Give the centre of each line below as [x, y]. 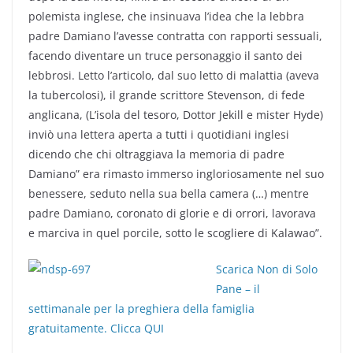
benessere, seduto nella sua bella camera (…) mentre [169, 193]
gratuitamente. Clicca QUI [96, 328]
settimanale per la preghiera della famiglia [141, 308]
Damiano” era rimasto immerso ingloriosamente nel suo [176, 173]
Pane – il [238, 288]
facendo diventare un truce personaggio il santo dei [165, 55]
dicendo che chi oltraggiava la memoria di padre [156, 154]
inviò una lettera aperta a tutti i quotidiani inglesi [159, 134]
